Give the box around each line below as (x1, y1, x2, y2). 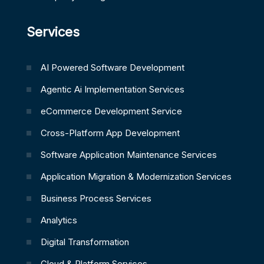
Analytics (40, 214, 77, 226)
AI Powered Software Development (40, 61, 184, 73)
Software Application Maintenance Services (40, 148, 217, 160)
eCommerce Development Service (40, 105, 182, 117)
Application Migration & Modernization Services (40, 170, 232, 182)
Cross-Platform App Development (40, 127, 180, 138)
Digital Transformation (40, 236, 129, 247)
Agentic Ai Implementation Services (40, 83, 184, 95)
